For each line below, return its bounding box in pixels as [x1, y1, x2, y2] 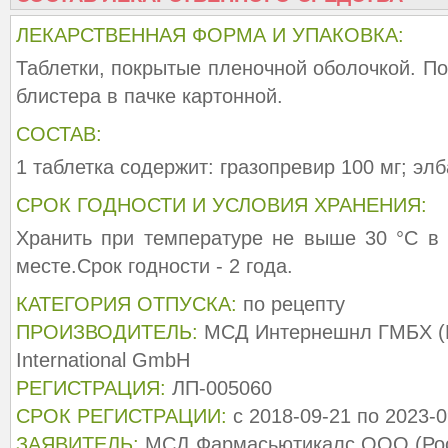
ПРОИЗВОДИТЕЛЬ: [16, 321, 198, 343]
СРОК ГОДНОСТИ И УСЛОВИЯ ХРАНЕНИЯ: [16, 194, 427, 216]
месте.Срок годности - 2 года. [16, 255, 293, 277]
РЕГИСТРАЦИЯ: [16, 377, 166, 399]
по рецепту [237, 293, 345, 315]
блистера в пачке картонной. [16, 85, 283, 107]
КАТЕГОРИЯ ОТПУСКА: [16, 293, 237, 315]
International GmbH [16, 349, 190, 371]
